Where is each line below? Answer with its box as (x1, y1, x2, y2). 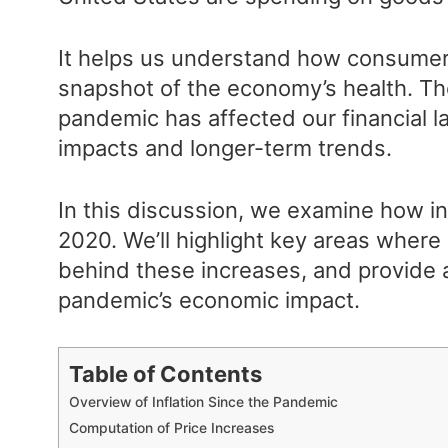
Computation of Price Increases (69, 419, 278, 436)
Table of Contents (69, 361, 262, 388)
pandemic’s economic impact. (58, 286, 360, 313)
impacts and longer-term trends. (58, 134, 398, 161)
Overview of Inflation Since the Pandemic (69, 393, 342, 410)
